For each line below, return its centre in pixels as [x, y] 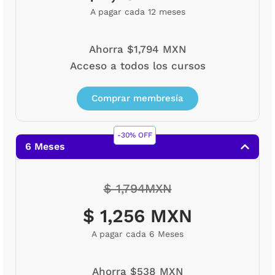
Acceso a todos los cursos [137, 66]
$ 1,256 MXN [137, 216]
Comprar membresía [137, 99]
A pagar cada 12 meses [137, 12]
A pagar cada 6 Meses [137, 234]
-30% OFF [135, 135]
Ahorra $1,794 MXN [137, 49]
